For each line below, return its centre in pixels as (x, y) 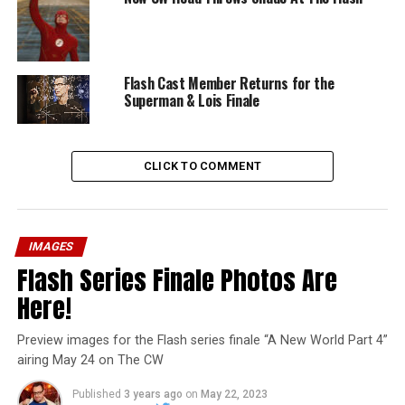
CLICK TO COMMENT (202, 165)
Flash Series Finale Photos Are (177, 279)
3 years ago (153, 394)
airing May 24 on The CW (90, 360)
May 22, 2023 (234, 394)
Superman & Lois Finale (191, 101)
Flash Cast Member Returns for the (229, 84)
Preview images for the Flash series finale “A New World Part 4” (202, 340)
